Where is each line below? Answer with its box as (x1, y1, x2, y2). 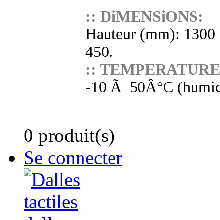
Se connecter (24, 147, 122, 168)
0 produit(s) (24, 125, 115, 146)
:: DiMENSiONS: (85, 8, 203, 25)
